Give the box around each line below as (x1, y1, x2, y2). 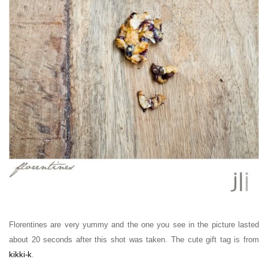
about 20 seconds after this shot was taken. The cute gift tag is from (9, 235, 259, 245)
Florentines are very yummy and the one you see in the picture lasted (9, 220, 259, 230)
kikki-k (9, 250, 32, 260)
